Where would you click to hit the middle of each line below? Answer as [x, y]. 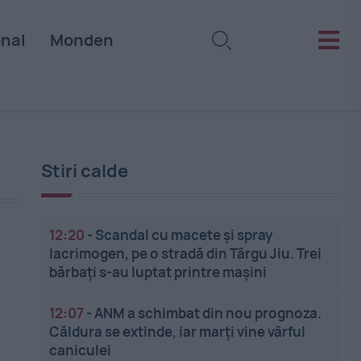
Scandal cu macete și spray [185, 235]
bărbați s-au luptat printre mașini [158, 272]
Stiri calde [85, 171]
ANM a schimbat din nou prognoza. [208, 313]
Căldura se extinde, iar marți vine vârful [178, 332]
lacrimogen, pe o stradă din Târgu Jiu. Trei [186, 253]
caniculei [81, 350]
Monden [81, 40]
